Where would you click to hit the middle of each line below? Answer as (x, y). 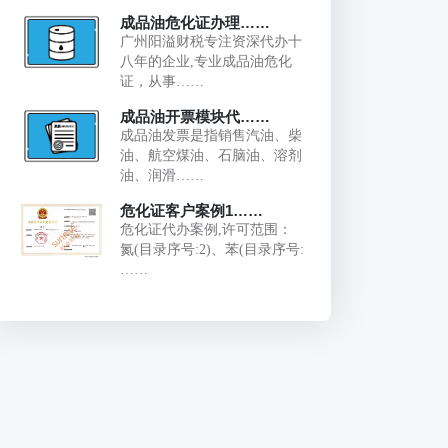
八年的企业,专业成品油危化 (205, 61)
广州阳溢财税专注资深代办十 (210, 41)
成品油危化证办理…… (194, 22)
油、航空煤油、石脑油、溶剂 (210, 155)
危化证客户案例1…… (191, 210)
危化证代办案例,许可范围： (205, 229)
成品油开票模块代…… (194, 116)
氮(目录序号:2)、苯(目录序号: (211, 249)
